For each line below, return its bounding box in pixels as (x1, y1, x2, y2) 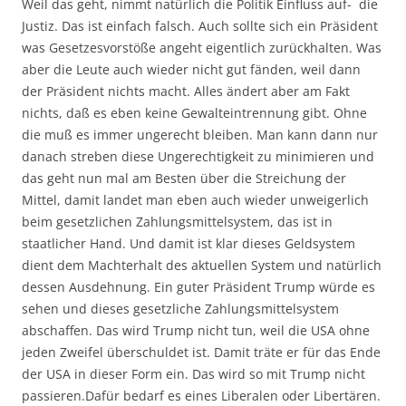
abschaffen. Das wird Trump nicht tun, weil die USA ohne (22, 321, 370, 339)
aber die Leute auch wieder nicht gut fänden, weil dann (22, 60, 361, 78)
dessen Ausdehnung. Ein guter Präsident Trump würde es (22, 277, 375, 295)
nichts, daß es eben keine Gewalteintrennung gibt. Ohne (22, 103, 367, 121)
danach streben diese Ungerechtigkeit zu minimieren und (22, 147, 374, 165)
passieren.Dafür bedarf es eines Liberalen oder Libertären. (22, 386, 381, 404)
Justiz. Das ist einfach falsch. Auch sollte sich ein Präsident (22, 16, 378, 34)
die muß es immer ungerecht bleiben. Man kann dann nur (22, 125, 378, 143)
